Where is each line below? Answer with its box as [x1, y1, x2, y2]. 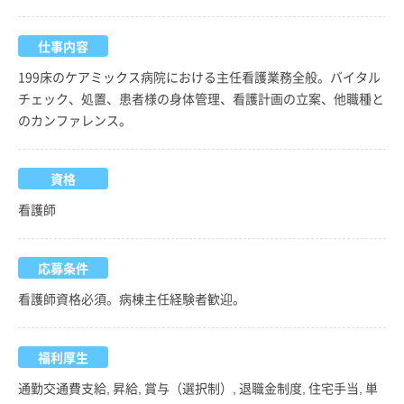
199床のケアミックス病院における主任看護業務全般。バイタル [18, 67, 381, 86]
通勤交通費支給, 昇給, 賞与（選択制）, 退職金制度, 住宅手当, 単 [18, 378, 378, 397]
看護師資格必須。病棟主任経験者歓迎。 [18, 289, 245, 308]
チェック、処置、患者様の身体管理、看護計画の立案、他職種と [18, 88, 384, 107]
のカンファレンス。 [18, 110, 132, 129]
